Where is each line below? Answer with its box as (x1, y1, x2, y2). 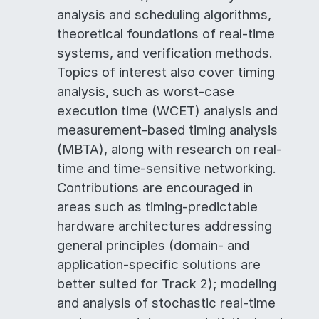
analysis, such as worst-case (57, 83, 234, 99)
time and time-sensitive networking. (57, 160, 276, 176)
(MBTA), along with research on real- (57, 141, 282, 157)
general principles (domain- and (57, 237, 249, 253)
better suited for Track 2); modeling (57, 276, 276, 291)
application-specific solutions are (57, 256, 261, 272)
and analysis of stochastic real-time (57, 295, 276, 310)
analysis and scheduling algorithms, (57, 6, 271, 22)
